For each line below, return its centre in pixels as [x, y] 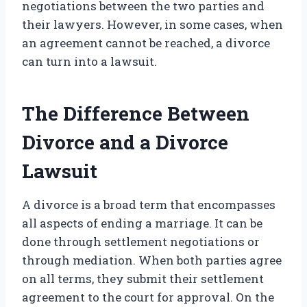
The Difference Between [136, 114]
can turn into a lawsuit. [89, 62]
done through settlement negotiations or [141, 242]
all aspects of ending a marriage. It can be [142, 223]
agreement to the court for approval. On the [148, 297]
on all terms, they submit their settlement [143, 279]
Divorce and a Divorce [125, 143]
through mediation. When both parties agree [152, 260]
